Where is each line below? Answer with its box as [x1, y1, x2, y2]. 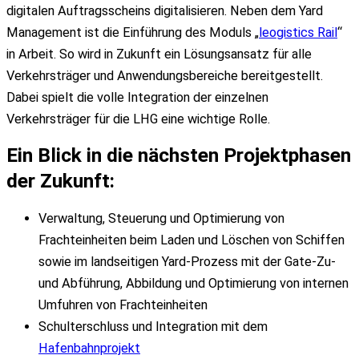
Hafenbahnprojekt [38, 340, 140, 356]
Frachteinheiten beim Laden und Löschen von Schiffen [38, 232, 345, 248]
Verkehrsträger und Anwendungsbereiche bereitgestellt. [6, 67, 323, 83]
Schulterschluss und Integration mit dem [38, 318, 268, 334]
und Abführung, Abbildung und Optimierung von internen [38, 275, 349, 291]
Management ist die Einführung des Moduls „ [6, 24, 259, 40]
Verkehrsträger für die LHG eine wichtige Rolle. [6, 111, 270, 127]
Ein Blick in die [6, 143, 138, 167]
